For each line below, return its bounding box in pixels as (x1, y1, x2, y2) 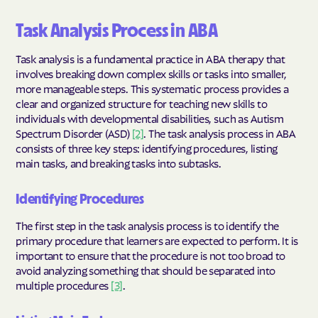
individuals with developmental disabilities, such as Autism (16, 111, 284, 126)
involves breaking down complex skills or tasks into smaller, (16, 66, 287, 81)
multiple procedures (16, 278, 111, 292)
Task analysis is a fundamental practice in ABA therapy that (16, 51, 285, 66)
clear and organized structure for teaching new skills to (16, 96, 268, 111)
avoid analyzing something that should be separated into (16, 263, 275, 278)
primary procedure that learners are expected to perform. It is (16, 233, 298, 248)
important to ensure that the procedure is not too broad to (16, 248, 285, 263)
